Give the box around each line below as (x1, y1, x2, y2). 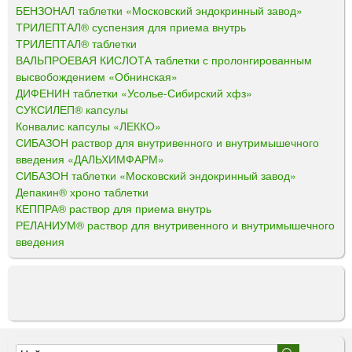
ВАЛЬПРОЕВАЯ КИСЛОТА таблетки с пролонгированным (16, 52, 312, 68)
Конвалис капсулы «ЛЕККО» (16, 118, 161, 134)
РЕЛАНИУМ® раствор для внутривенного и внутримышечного (16, 217, 335, 233)
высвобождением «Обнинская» (16, 68, 178, 85)
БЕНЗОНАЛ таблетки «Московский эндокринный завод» (16, 2, 302, 19)
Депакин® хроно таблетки (16, 184, 148, 200)
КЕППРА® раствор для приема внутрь (16, 200, 211, 217)
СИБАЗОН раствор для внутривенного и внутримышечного (16, 134, 319, 151)
